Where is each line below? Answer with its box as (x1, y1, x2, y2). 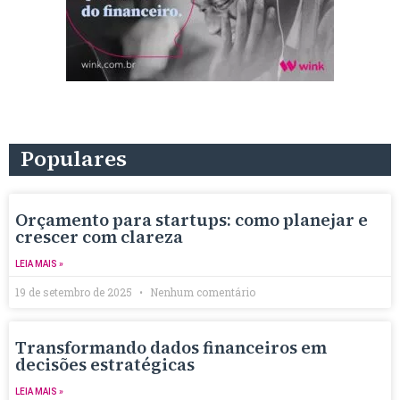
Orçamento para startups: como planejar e (15, 207, 368, 231)
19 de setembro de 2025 (15, 284, 135, 299)
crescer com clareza (15, 224, 183, 248)
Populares (21, 143, 127, 173)
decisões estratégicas (15, 352, 195, 376)
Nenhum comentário (147, 284, 255, 299)
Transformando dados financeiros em (15, 335, 327, 359)
